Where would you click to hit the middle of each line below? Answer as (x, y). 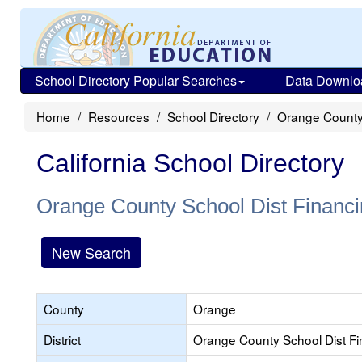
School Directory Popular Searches (136, 80)
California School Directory (190, 163)
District (62, 339)
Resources (119, 116)
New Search (91, 252)
